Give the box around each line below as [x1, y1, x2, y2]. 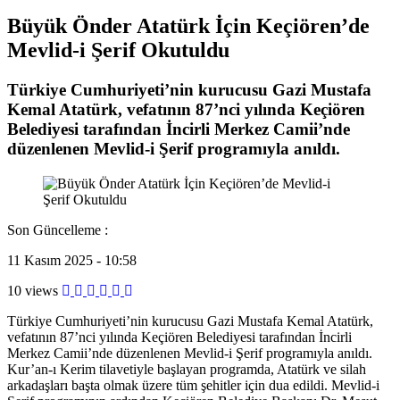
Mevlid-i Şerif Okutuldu [7, 37, 229, 62]
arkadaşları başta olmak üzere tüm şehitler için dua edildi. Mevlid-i [7, 377, 379, 393]
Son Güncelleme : [7, 221, 108, 237]
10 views [7, 282, 58, 298]
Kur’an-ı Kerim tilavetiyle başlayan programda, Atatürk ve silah [7, 361, 366, 377]
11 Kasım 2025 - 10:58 [7, 252, 137, 268]
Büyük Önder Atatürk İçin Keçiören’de [7, 13, 370, 37]
